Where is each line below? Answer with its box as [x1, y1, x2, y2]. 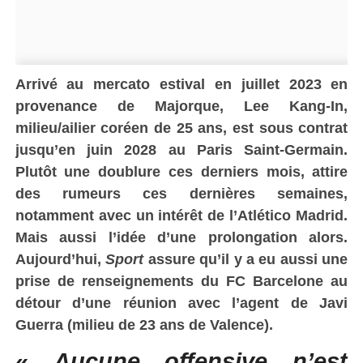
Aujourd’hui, [15, 250, 106, 267]
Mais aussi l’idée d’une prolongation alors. [15, 228, 348, 246]
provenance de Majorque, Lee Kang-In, [15, 96, 348, 114]
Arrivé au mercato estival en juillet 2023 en [15, 75, 348, 92]
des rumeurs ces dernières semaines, [15, 184, 348, 202]
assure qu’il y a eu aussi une [147, 250, 348, 267]
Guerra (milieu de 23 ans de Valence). [15, 315, 273, 333]
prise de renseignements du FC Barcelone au [15, 271, 348, 289]
